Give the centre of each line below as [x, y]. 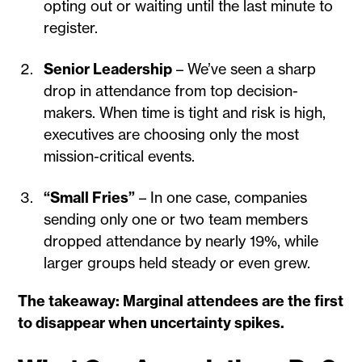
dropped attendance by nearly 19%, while [181, 241]
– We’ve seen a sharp [244, 69]
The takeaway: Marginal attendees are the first [181, 301]
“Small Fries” [90, 197]
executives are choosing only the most [172, 134]
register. [71, 27]
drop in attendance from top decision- [171, 90]
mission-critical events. [120, 156]
